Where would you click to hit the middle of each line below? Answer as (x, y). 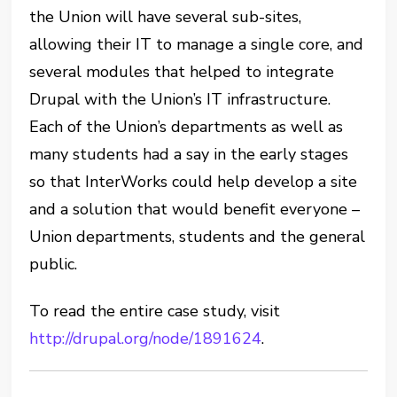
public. (54, 264)
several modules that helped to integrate (182, 72)
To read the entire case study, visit (155, 311)
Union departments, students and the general (198, 237)
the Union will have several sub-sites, (166, 17)
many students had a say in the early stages (189, 154)
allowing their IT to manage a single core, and (197, 44)
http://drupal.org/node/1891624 (146, 339)
